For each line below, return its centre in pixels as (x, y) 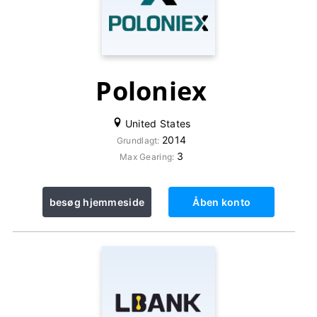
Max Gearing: (148, 157)
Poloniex (151, 91)
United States (156, 123)
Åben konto (222, 202)
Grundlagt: (139, 140)
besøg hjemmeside (97, 202)
